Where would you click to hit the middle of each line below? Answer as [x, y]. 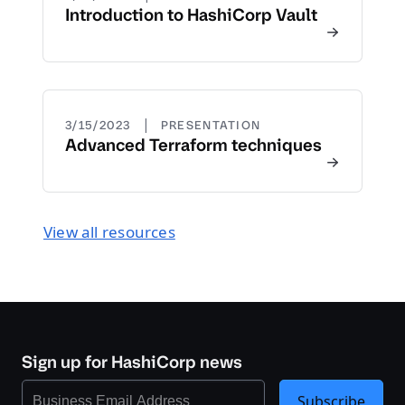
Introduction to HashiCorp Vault [191, 15]
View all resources [109, 232]
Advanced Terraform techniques [193, 145]
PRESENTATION [211, 125]
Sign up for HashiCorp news [132, 362]
